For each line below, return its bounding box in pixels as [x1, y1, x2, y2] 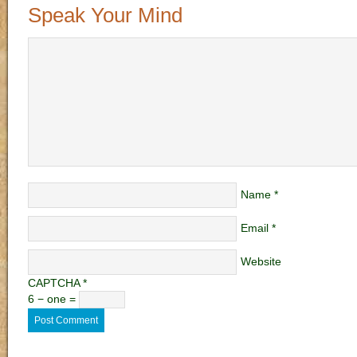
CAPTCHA [28, 277, 80, 289]
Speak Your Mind [28, 4, 182, 26]
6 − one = [28, 292, 79, 305]
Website [241, 255, 281, 268]
